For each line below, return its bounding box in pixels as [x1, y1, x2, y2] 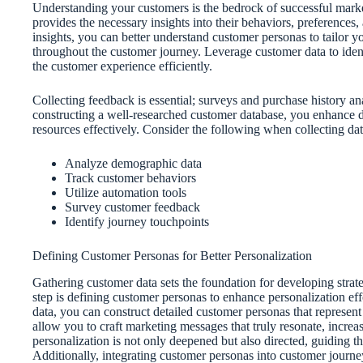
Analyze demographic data [65, 156, 202, 171]
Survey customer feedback [65, 200, 200, 215]
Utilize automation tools [65, 186, 186, 200]
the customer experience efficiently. [32, 59, 212, 74]
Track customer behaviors [65, 171, 196, 186]
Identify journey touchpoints [65, 215, 209, 229]
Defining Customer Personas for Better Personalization [32, 249, 312, 263]
